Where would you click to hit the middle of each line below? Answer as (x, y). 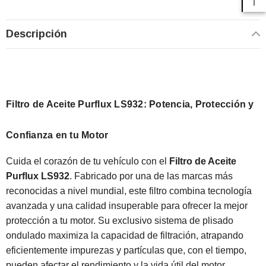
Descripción (37, 34)
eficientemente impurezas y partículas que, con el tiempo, (126, 250)
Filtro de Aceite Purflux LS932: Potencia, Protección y (130, 104)
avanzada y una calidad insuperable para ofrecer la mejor (127, 205)
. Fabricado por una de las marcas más (151, 176)
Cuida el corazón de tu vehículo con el (88, 161)
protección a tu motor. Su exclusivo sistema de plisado (120, 220)
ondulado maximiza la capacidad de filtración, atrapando (125, 235)
